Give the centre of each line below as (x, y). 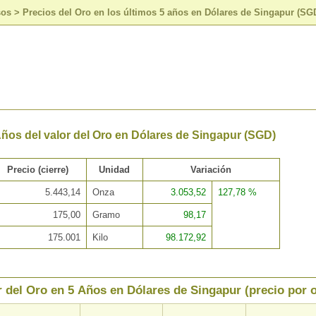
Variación (211, 170)
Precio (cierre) (38, 170)
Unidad (115, 170)
